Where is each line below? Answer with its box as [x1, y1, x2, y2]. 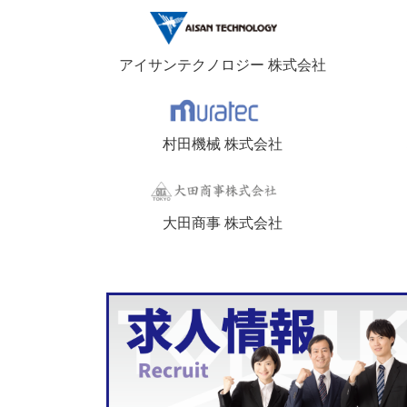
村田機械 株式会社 [162, 135, 283, 153]
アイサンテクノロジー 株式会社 [118, 56, 326, 74]
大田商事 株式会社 [162, 214, 283, 232]
